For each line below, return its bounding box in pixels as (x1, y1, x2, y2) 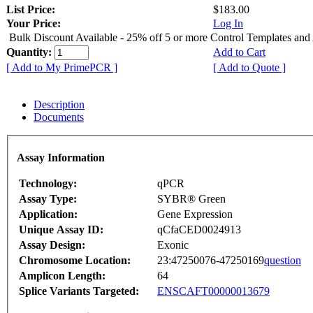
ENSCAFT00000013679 (157, 284, 270, 297)
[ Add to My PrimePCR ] (6, 61, 117, 74)
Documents (34, 111, 84, 124)
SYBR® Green (157, 192, 226, 205)
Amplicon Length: (19, 269, 105, 282)
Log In (213, 17, 243, 30)
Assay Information (17, 151, 105, 163)
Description (34, 99, 85, 111)
